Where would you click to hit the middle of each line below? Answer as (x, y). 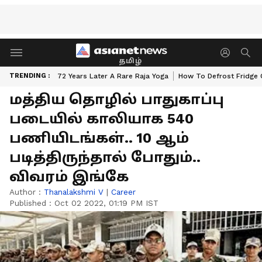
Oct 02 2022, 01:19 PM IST (106, 203)
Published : (32, 203)
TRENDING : (30, 76)
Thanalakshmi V (74, 192)
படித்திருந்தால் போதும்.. (105, 157)
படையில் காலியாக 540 (101, 119)
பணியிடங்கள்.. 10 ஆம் (99, 138)
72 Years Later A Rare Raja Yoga (113, 76)
